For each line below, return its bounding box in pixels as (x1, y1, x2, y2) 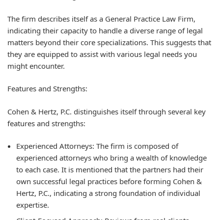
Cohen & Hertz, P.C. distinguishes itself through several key (7, 106, 206, 116)
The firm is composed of (94, 141, 178, 151)
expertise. (16, 200, 49, 210)
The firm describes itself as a (7, 13, 105, 24)
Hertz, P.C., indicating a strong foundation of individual (16, 188, 200, 198)
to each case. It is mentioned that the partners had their (16, 165, 203, 175)
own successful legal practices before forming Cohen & (16, 176, 202, 187)
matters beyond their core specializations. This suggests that (7, 37, 211, 47)
